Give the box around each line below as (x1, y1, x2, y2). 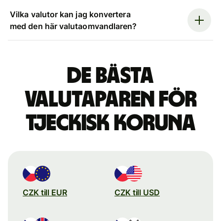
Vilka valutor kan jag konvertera (10, 9, 131, 19)
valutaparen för (24, 88, 197, 111)
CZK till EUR (23, 187, 67, 197)
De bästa (67, 64, 154, 87)
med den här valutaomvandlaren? (10, 21, 137, 31)
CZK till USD (114, 187, 160, 197)
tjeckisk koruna (25, 111, 196, 135)
